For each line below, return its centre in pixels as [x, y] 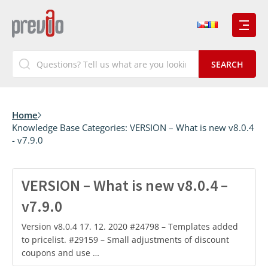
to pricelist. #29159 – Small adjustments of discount [125, 240]
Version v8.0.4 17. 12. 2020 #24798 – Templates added [130, 226]
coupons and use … [60, 253]
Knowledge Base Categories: [71, 127]
